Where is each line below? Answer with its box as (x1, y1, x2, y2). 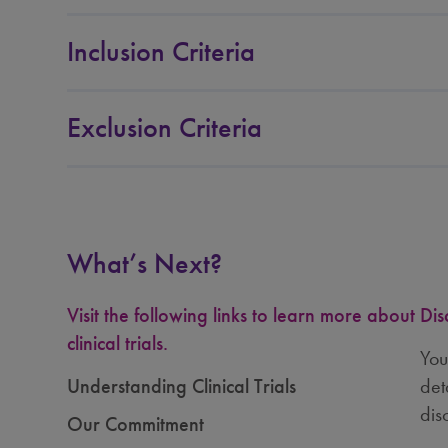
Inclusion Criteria (67, 35, 256, 69)
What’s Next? (67, 247, 223, 281)
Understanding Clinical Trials (67, 374, 297, 398)
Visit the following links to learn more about (67, 303, 416, 327)
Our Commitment (67, 412, 205, 436)
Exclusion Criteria (67, 111, 263, 145)
